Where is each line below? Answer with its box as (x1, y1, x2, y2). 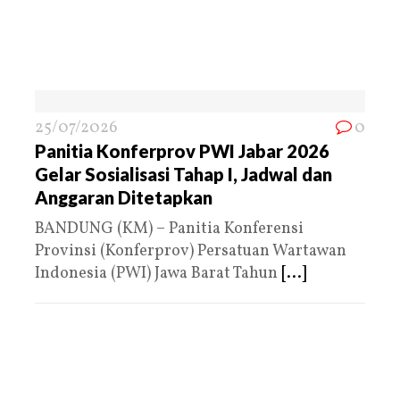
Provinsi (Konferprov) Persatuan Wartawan (35, 239, 346, 262)
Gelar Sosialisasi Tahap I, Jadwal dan (35, 162, 332, 185)
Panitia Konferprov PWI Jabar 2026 (35, 139, 329, 162)
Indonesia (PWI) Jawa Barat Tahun (35, 262, 281, 285)
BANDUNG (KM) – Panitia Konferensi (35, 217, 304, 240)
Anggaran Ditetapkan (35, 186, 212, 208)
